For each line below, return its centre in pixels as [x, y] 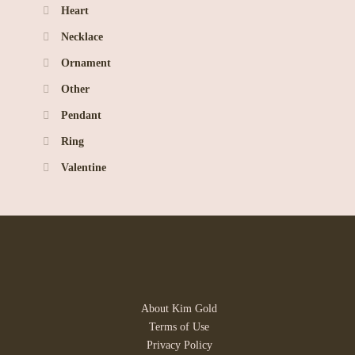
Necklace [82, 36]
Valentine [84, 167]
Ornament [86, 63]
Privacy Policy [179, 345]
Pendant [81, 115]
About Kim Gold [179, 309]
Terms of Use [179, 327]
